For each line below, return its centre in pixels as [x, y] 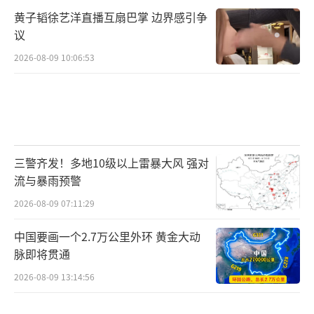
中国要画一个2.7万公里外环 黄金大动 [107, 237]
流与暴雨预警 [48, 180]
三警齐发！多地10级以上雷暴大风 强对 [111, 163]
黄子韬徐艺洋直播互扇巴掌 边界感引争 [111, 16]
